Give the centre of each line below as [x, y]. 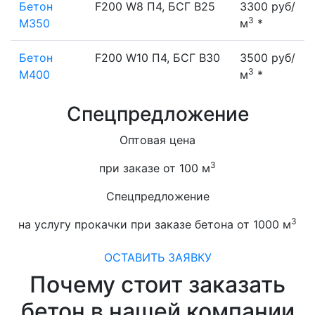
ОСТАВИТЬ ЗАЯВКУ [157, 257]
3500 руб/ [268, 58]
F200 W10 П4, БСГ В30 [157, 58]
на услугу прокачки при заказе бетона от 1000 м [155, 224]
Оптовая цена [157, 140]
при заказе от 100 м [155, 168]
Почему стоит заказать [157, 284]
